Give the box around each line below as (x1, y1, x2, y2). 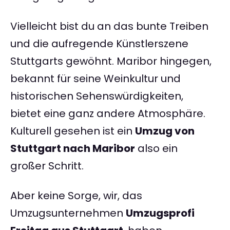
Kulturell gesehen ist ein (10, 124, 135, 139)
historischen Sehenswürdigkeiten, (10, 89, 183, 104)
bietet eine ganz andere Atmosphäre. (10, 106, 205, 121)
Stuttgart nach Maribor (10, 141, 135, 156)
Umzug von (135, 124, 195, 139)
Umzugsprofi (126, 206, 195, 221)
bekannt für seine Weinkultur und (10, 71, 181, 86)
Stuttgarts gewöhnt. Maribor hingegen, (10, 54, 212, 69)
